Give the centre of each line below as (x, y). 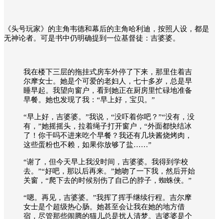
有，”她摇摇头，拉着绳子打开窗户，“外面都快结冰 (108, 126)
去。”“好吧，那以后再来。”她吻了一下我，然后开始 (109, 171)
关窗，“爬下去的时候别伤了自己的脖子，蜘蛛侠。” (108, 180)
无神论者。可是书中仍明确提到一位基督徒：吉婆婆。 (92, 38)
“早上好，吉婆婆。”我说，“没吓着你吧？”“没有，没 (109, 117)
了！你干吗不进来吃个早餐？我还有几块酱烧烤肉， (108, 135)
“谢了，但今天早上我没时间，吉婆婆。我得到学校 (106, 162)
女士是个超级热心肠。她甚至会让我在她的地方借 (104, 207)
